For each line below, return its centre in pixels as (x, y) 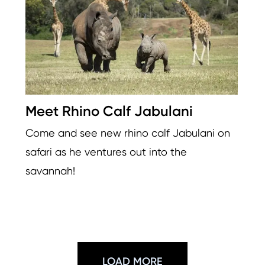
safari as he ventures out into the (106, 151)
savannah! (50, 170)
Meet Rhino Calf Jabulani (109, 111)
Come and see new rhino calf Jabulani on (128, 132)
